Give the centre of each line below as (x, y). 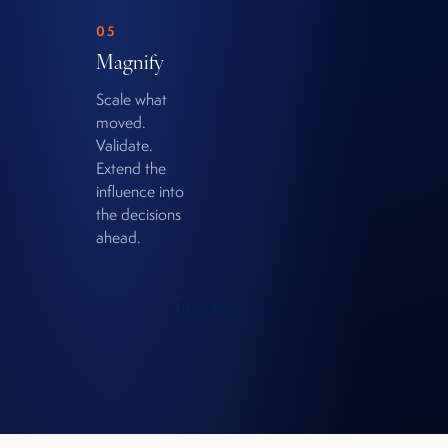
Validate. (124, 145)
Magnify (130, 61)
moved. (121, 122)
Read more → (224, 307)
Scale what (131, 99)
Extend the (131, 168)
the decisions (138, 214)
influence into (140, 191)
